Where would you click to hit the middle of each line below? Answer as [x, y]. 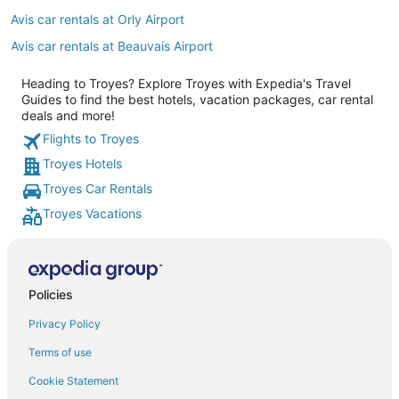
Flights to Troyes [91, 138]
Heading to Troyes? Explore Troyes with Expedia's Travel [186, 83]
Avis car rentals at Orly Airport [98, 19]
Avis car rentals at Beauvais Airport [112, 46]
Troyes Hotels [82, 163]
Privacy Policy [65, 323]
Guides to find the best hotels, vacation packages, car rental [197, 99]
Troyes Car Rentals [98, 188]
